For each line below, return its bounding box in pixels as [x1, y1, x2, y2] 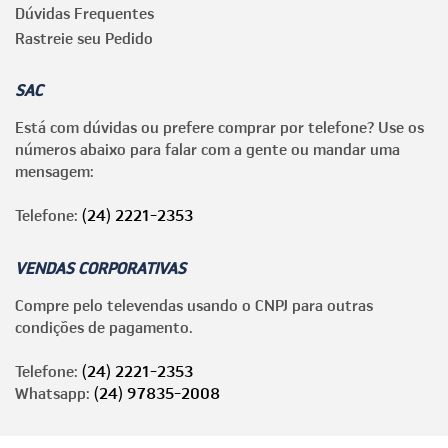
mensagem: [15, 161, 94, 182]
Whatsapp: [15, 383, 94, 404]
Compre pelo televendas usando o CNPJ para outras [15, 295, 373, 316]
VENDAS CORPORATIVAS [15, 258, 186, 279]
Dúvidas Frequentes [15, 3, 154, 24]
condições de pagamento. [15, 317, 193, 338]
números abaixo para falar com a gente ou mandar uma [15, 139, 400, 160]
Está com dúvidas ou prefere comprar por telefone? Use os [15, 117, 424, 138]
